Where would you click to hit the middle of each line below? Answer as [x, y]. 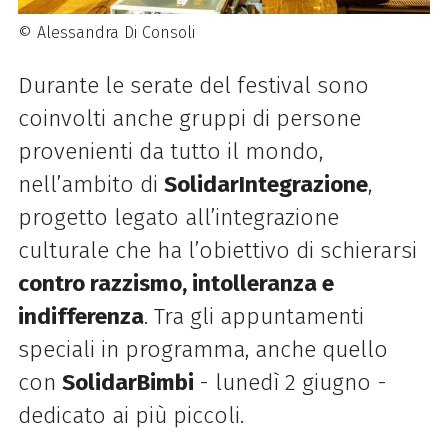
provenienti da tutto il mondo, [170, 152]
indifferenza [80, 317]
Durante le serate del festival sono [193, 86]
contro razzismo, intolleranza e [175, 284]
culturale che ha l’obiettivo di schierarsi [217, 251]
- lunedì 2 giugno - [292, 383]
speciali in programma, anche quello [202, 350]
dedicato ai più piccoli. [130, 416]
